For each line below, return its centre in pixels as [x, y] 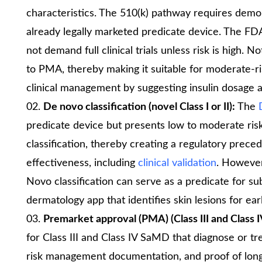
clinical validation [177, 163]
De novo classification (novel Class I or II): [140, 107]
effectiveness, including [82, 163]
